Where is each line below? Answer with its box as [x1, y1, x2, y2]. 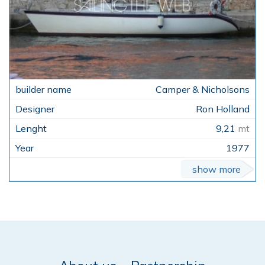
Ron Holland [196, 102, 250, 115]
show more [192, 163, 241, 175]
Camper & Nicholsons [156, 83, 250, 95]
